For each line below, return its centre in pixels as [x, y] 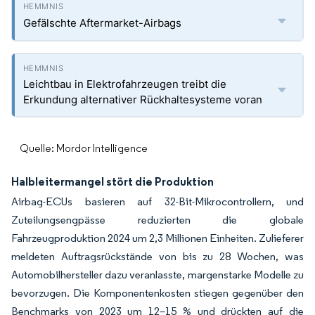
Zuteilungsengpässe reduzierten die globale [157, 220]
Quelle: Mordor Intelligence [84, 148]
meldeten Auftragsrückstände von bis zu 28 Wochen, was [157, 256]
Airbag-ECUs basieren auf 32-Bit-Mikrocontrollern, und [157, 201]
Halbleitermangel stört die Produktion [112, 181]
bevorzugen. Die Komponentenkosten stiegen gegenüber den [157, 293]
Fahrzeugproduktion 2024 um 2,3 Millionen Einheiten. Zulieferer [157, 238]
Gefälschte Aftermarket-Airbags [102, 23]
